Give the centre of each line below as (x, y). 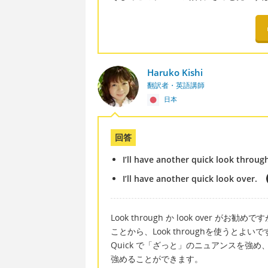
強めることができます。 (157, 258)
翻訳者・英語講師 (176, 85)
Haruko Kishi (175, 72)
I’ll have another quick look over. (190, 178)
